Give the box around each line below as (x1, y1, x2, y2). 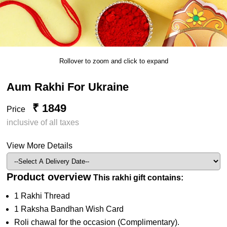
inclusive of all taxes (7, 118, 80, 127)
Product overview (7, 171, 92, 182)
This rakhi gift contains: (93, 173, 184, 182)
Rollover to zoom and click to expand (59, 57, 168, 65)
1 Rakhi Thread (14, 191, 70, 200)
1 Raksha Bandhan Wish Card (14, 204, 124, 213)
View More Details (7, 141, 73, 150)
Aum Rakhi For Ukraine (7, 80, 129, 93)
